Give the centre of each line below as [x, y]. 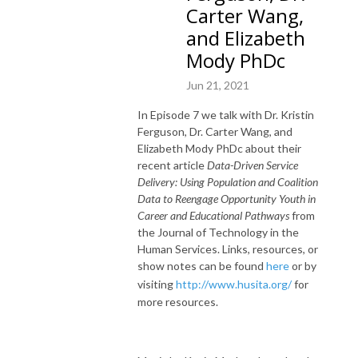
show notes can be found [202, 265]
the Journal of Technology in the [218, 232]
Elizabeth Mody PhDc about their [219, 148]
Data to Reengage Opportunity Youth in [227, 198]
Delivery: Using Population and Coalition [228, 181]
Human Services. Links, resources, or [228, 249]
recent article [172, 165]
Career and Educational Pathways [215, 215]
